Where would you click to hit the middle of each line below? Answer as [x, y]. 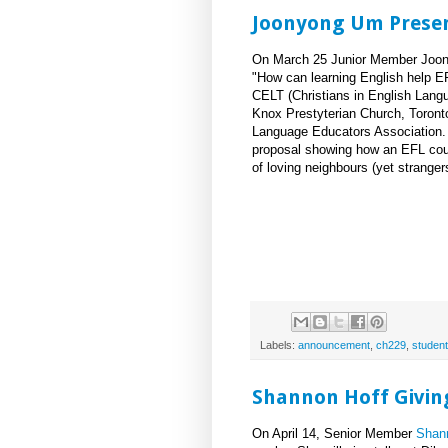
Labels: [279, 344]
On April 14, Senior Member [334, 433]
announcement [334, 344]
